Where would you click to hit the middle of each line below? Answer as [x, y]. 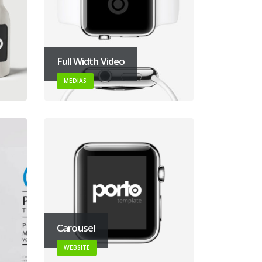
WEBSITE [77, 247]
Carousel [76, 227]
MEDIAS [75, 80]
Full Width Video [91, 61]
